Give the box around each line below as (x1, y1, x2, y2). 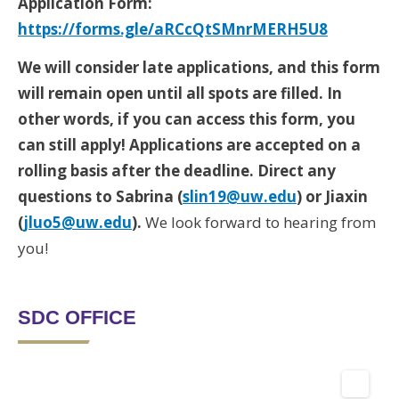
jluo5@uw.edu (23, 212, 132, 232)
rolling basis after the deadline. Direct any (18, 160, 336, 181)
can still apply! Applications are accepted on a (18, 134, 361, 155)
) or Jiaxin (297, 186, 368, 207)
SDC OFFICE (18, 306, 136, 329)
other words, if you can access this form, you (18, 109, 355, 129)
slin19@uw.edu (183, 186, 297, 207)
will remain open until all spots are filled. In (18, 83, 342, 103)
